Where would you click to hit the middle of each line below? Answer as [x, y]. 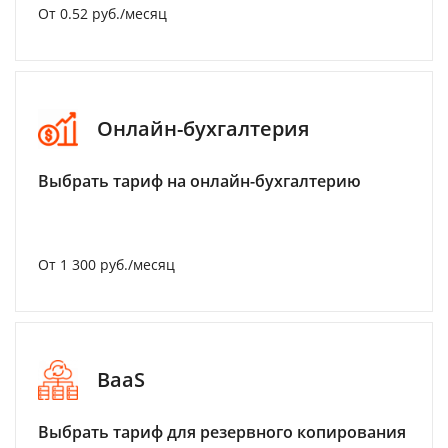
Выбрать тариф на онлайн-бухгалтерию [199, 180]
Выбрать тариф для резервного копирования [222, 431]
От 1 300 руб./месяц [106, 264]
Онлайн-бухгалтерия [203, 129]
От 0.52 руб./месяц [102, 13]
